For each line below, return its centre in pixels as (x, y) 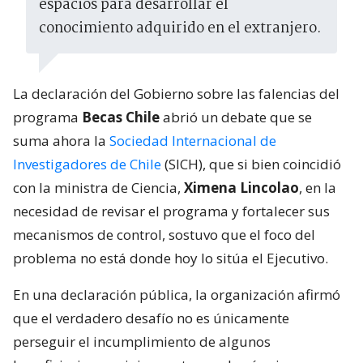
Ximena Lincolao (240, 188)
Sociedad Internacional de (193, 141)
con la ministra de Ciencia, (97, 188)
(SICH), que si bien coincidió (253, 164)
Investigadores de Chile (89, 164)
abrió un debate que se (237, 117)
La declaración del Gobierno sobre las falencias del (176, 94)
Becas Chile (122, 117)
